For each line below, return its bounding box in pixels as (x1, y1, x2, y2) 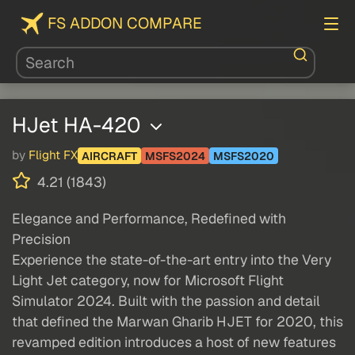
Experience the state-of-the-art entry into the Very (12, 250, 331, 269)
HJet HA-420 (12, 111, 147, 139)
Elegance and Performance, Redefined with (12, 209, 286, 228)
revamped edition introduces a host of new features (12, 333, 336, 352)
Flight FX (29, 147, 78, 164)
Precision (12, 230, 71, 249)
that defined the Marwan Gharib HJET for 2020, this (12, 312, 343, 331)
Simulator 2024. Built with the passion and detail (12, 292, 320, 311)
